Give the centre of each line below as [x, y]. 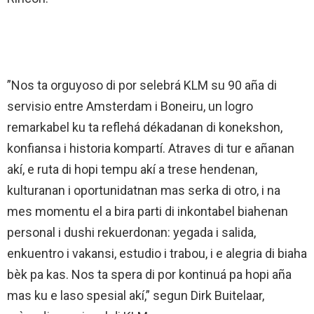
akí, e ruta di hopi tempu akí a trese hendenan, [132, 170]
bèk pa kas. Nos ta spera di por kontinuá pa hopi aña [149, 275]
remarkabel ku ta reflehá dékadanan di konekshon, [145, 128]
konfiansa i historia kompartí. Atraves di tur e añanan [151, 149]
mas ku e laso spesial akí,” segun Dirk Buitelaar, [136, 296]
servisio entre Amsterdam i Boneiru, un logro [130, 107]
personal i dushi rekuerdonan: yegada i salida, [131, 233]
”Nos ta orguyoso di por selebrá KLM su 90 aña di [142, 86]
